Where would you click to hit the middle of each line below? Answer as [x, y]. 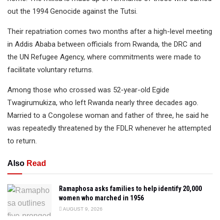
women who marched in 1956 [101, 198]
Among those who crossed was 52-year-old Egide [88, 90]
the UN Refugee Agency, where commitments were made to [104, 57]
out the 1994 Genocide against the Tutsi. [72, 12]
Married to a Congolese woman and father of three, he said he [108, 116]
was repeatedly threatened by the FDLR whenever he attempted [109, 128]
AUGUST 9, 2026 [82, 209]
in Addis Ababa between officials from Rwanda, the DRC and [104, 44]
